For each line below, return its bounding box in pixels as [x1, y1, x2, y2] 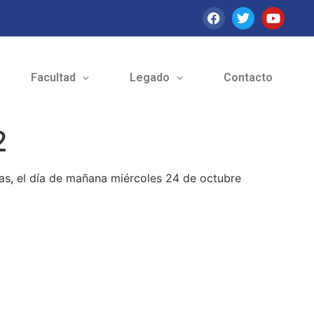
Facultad [30, 71, 76, 85]
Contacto [223, 71, 273, 85]
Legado [129, 71, 170, 85]
